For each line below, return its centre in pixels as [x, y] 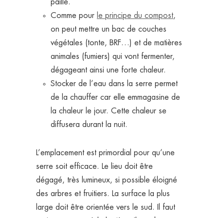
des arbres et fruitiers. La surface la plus [103, 193]
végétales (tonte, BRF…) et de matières [116, 43]
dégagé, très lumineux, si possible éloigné [107, 180]
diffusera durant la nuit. [90, 124]
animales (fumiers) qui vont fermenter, [113, 56]
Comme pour [74, 15]
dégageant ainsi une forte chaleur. [109, 70]
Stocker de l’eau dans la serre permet [114, 83]
